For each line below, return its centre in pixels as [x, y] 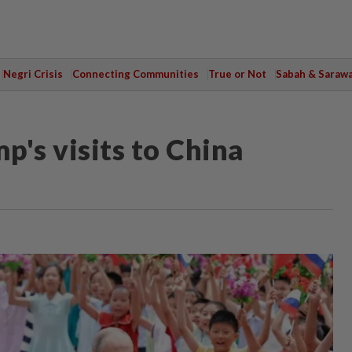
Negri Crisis [33, 74]
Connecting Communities [135, 74]
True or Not [237, 74]
